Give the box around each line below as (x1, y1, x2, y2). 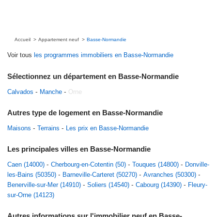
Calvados (7, 88, 33, 95)
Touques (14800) (132, 161, 179, 168)
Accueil (15, 37, 31, 42)
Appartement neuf (38, 37, 79, 42)
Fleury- (188, 181, 207, 188)
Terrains (37, 124, 60, 132)
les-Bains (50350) (7, 171, 56, 178)
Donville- (185, 161, 209, 168)
